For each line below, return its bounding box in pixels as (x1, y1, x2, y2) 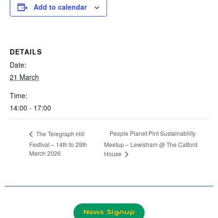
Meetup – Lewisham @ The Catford (104, 140, 198, 149)
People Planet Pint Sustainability (109, 129, 196, 138)
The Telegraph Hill (35, 129, 85, 138)
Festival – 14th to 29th (29, 140, 87, 148)
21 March (10, 72, 39, 82)
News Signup (83, 209, 135, 216)
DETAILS (10, 47, 42, 56)
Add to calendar (34, 2, 87, 12)
